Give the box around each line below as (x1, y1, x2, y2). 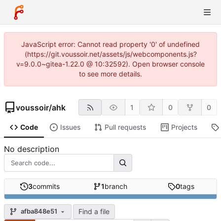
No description (4, 144, 59, 154)
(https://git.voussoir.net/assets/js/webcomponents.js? (24, 50, 197, 58)
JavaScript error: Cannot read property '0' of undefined (21, 40, 200, 48)
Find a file (78, 207, 110, 216)
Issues (60, 123, 80, 132)
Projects (171, 123, 197, 132)
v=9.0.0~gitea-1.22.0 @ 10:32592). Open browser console (16, 60, 205, 68)
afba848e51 (21, 207, 57, 216)
